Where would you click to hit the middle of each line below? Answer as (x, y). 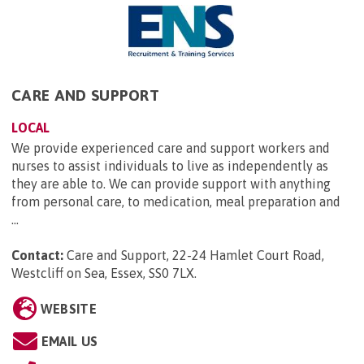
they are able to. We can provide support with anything (171, 183)
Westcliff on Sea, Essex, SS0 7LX (103, 273)
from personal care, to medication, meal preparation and (176, 201)
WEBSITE (68, 308)
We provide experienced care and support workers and (171, 147)
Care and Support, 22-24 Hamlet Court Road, (195, 255)
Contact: (37, 255)
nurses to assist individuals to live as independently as (170, 165)
